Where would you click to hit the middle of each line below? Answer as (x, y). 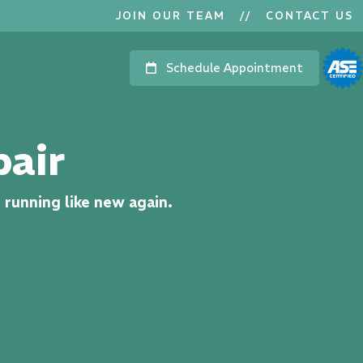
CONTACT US (310, 16)
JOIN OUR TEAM (171, 16)
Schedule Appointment (230, 68)
